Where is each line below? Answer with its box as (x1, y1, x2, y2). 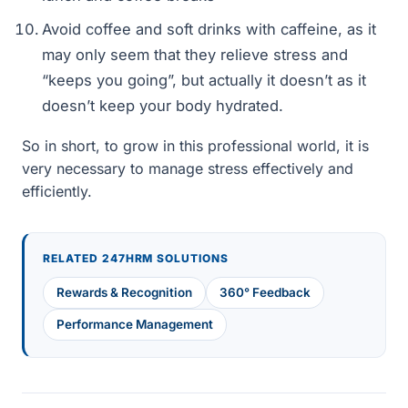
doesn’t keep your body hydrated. (42, 97, 283, 115)
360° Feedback (219, 285, 311, 300)
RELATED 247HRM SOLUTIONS (43, 251, 229, 265)
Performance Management (56, 317, 213, 331)
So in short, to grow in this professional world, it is (22, 137, 369, 155)
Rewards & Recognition (56, 285, 192, 300)
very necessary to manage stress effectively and (22, 159, 353, 178)
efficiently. (22, 182, 92, 200)
